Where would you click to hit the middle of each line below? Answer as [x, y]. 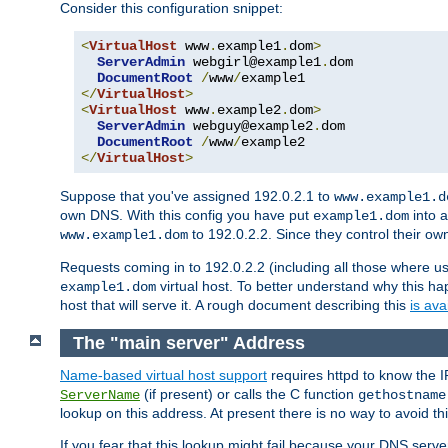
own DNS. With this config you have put [186, 215]
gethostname [402, 395]
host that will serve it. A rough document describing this [235, 305]
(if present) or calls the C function [249, 394]
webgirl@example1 [253, 62]
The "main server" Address [188, 342]
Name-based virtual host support [163, 375]
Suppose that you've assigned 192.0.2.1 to [197, 196]
